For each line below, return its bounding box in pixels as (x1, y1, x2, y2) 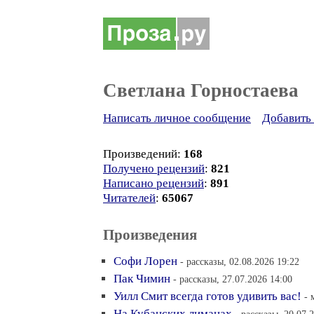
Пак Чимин (114, 272, 170, 285)
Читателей (103, 191, 156, 205)
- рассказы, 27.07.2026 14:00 (173, 273, 292, 285)
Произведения (103, 226, 197, 243)
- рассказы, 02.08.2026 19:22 (180, 256, 299, 267)
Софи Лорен (114, 254, 177, 268)
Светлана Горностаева (103, 80, 299, 101)
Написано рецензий (103, 177, 204, 190)
